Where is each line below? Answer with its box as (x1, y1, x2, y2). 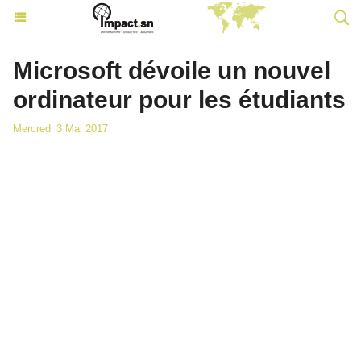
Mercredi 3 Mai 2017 (13, 122, 108, 135)
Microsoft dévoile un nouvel (13, 57, 330, 84)
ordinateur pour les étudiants (13, 86, 346, 113)
